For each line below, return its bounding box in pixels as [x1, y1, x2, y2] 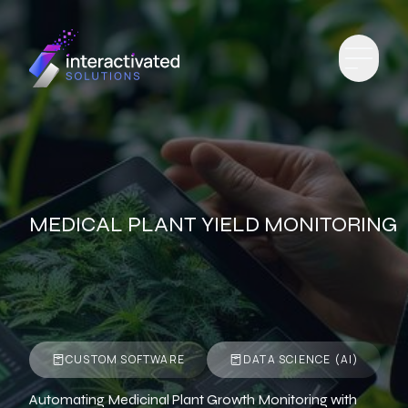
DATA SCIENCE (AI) [243, 352, 360, 367]
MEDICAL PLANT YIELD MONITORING [29, 211, 397, 238]
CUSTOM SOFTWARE [66, 352, 185, 367]
